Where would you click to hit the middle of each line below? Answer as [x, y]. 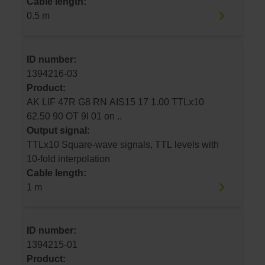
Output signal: [58, 130]
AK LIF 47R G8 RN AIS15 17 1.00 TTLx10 [42, 102]
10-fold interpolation [68, 159]
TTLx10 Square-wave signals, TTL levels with [123, 144]
